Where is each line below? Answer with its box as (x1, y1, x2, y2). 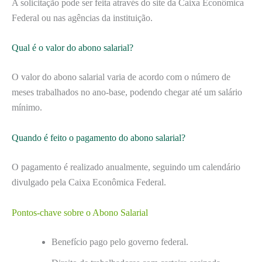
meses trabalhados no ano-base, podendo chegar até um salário (12, 87, 242, 98)
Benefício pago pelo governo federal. (51, 236, 188, 247)
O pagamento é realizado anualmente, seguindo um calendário (12, 162, 240, 173)
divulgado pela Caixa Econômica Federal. (12, 177, 166, 188)
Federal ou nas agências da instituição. (12, 12, 153, 23)
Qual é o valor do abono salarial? (12, 43, 133, 53)
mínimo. (12, 102, 42, 113)
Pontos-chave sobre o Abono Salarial (12, 207, 148, 218)
